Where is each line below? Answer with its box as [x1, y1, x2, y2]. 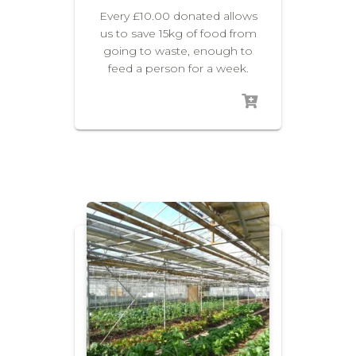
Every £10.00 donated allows [99, 8, 257, 23]
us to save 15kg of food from [99, 25, 257, 41]
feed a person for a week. [107, 60, 249, 75]
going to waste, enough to [103, 43, 253, 58]
